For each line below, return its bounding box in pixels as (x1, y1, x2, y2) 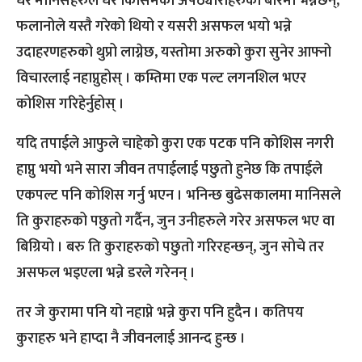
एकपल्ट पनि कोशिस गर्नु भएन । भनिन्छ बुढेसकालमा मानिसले (16, 183, 341, 208)
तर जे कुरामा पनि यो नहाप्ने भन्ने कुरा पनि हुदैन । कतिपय (16, 301, 304, 326)
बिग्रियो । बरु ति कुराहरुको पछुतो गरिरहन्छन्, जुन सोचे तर (16, 235, 324, 260)
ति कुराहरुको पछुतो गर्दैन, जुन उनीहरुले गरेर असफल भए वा (16, 209, 335, 234)
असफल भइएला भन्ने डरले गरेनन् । (16, 261, 196, 286)
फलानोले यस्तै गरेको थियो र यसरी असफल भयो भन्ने (16, 15, 292, 40)
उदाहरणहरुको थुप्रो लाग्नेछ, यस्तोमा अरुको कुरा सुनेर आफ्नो (16, 40, 331, 65)
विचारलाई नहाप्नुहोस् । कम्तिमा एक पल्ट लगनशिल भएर (16, 66, 306, 91)
